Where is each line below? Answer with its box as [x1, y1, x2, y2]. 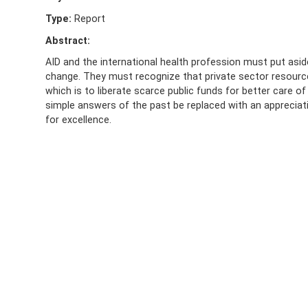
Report [71, 13, 105, 24]
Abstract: [45, 34, 90, 46]
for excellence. [45, 114, 111, 126]
